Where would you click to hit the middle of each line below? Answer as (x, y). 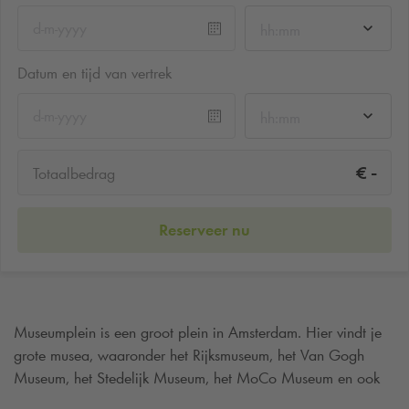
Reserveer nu (204, 230)
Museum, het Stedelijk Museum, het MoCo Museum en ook (197, 378)
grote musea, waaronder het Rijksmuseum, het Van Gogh (189, 355)
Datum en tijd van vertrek (94, 73)
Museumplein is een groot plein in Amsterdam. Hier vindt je (198, 332)
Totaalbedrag (74, 174)
